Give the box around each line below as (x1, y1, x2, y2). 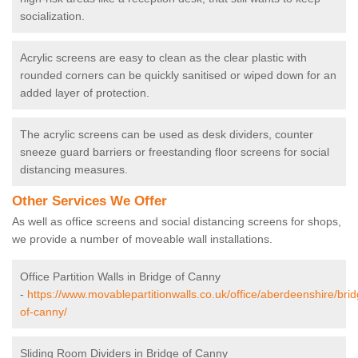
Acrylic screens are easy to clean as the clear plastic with (20, 51, 307, 65)
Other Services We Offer (12, 193, 167, 209)
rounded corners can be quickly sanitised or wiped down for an (20, 69, 336, 82)
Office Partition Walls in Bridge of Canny (20, 270, 221, 284)
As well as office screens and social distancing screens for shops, (12, 215, 341, 229)
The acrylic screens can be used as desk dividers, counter (20, 128, 313, 141)
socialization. (20, 10, 88, 23)
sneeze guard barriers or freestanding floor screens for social (20, 145, 329, 159)
